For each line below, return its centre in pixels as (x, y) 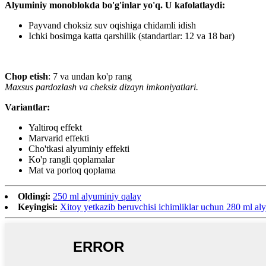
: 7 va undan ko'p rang (90, 77)
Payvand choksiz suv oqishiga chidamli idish (112, 26)
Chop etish (26, 77)
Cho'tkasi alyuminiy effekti (79, 149)
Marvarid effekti (59, 138)
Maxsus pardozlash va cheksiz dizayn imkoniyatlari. (102, 87)
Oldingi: (34, 197)
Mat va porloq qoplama (72, 170)
